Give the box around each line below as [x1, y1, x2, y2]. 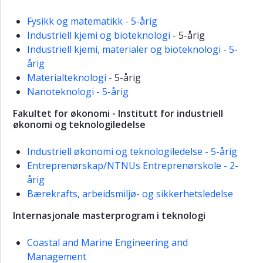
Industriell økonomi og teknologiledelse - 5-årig [27, 145, 237, 159]
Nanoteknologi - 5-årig [27, 85, 129, 99]
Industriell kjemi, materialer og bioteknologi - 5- [27, 43, 238, 56]
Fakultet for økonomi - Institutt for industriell [13, 107, 223, 120]
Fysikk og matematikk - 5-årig [27, 15, 157, 28]
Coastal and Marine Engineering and [27, 236, 188, 249]
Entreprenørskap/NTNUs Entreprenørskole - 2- [27, 159, 238, 173]
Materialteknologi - [27, 71, 112, 85]
